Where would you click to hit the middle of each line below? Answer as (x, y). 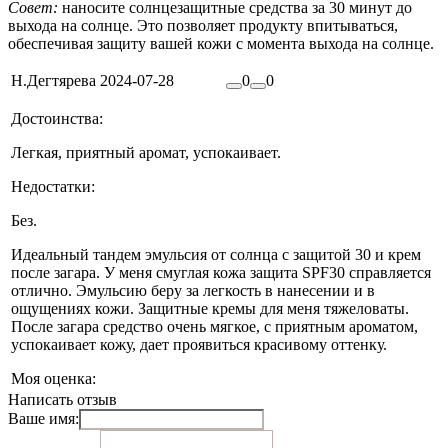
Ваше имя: (43, 419)
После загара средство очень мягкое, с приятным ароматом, (214, 327)
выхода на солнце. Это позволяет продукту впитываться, (203, 26)
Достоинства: (57, 119)
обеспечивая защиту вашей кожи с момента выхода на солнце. (221, 44)
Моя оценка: (53, 379)
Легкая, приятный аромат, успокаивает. (146, 153)
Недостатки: (53, 187)
